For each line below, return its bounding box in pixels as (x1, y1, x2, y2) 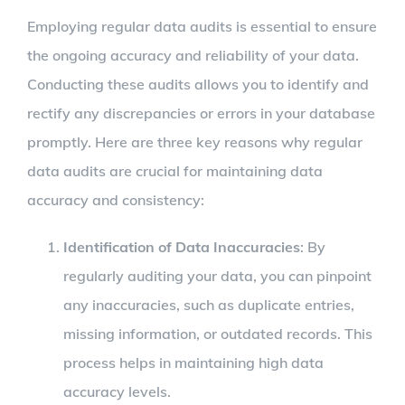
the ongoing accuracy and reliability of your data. (27, 45, 359, 64)
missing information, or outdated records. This (63, 324, 372, 343)
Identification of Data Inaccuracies (63, 237, 300, 256)
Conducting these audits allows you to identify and (27, 74, 369, 93)
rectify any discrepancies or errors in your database (27, 103, 375, 122)
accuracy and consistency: (27, 190, 204, 209)
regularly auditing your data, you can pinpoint (63, 266, 372, 285)
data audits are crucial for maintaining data (27, 161, 323, 180)
